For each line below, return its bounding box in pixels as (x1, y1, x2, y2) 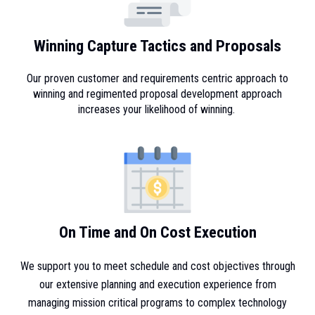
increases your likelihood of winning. (77, 102, 238, 116)
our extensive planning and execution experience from (39, 277, 276, 291)
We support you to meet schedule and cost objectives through (20, 259, 295, 273)
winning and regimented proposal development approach (33, 86, 282, 101)
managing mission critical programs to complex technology (28, 295, 287, 309)
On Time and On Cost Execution (58, 222, 257, 242)
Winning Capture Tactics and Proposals (34, 36, 281, 56)
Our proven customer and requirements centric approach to (27, 71, 288, 85)
